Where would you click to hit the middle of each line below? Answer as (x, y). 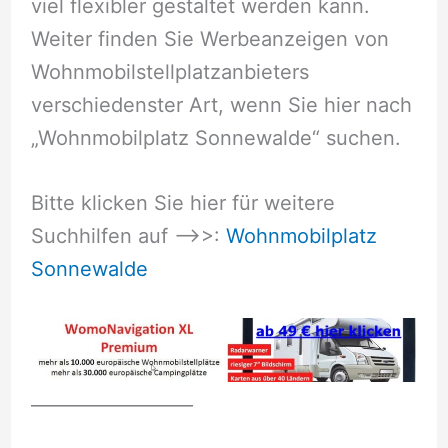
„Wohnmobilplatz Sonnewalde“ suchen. (215, 137)
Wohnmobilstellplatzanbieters (169, 71)
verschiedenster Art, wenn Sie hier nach (221, 104)
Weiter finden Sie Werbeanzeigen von (209, 38)
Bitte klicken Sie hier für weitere (182, 203)
